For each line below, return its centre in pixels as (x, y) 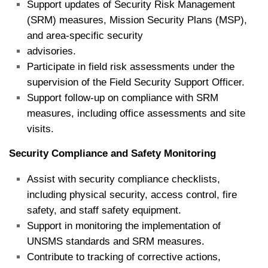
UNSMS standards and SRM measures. (116, 241)
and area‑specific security (85, 36)
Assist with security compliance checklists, (124, 179)
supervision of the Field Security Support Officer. (136, 83)
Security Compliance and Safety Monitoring (112, 154)
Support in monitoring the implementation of (124, 226)
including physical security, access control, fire (132, 194)
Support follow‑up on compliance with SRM (123, 98)
